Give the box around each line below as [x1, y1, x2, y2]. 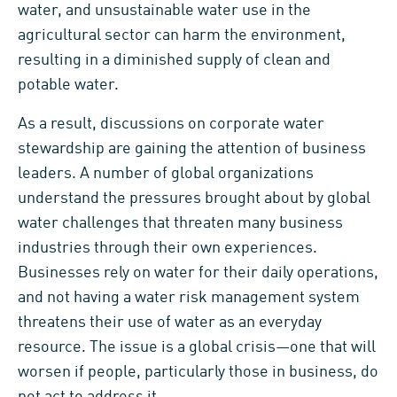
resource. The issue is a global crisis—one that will [18, 339, 376, 355]
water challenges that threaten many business [18, 214, 343, 231]
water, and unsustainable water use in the [18, 2, 311, 19]
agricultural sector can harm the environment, [18, 27, 346, 43]
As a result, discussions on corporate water [18, 115, 324, 132]
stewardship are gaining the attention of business [18, 140, 366, 157]
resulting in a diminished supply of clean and [18, 51, 331, 68]
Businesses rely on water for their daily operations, [18, 264, 378, 281]
